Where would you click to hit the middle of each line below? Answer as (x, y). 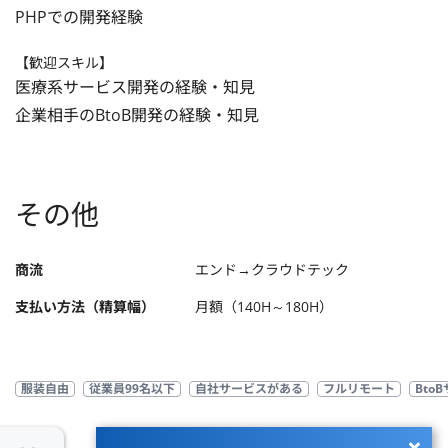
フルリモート (359, 388)
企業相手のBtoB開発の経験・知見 (137, 115)
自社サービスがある (249, 388)
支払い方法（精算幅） (85, 306)
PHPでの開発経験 (79, 17)
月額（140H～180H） (264, 306)
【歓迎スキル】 (64, 62)
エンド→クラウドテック (272, 269)
